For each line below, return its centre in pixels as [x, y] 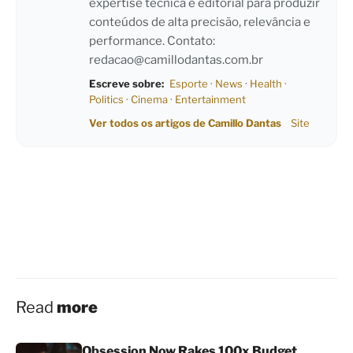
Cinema [149, 100]
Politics [106, 100]
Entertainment [210, 100]
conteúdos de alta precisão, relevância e [200, 22]
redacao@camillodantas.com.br [176, 60]
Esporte [189, 84]
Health [266, 84]
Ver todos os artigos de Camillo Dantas [185, 123]
